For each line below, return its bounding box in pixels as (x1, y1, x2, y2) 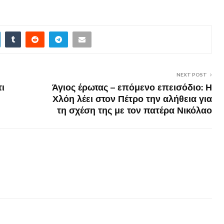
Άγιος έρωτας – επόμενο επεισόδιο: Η (52, 81, 212, 93)
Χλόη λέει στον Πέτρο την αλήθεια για (52, 92, 212, 105)
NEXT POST (176, 71, 207, 77)
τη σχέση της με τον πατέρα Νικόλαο (57, 104, 212, 116)
